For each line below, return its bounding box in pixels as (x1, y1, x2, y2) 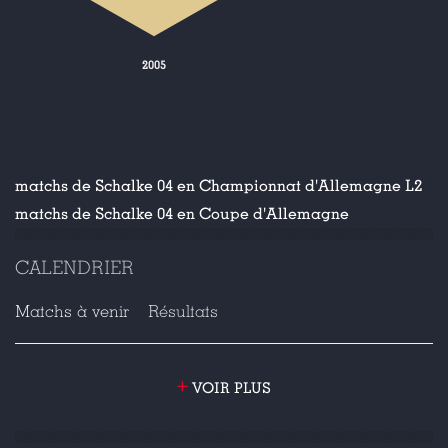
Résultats (148, 301, 218, 322)
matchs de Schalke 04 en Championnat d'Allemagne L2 (15, 176, 422, 196)
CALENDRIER (15, 256, 134, 279)
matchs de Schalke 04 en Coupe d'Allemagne (15, 204, 349, 224)
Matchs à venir (15, 301, 129, 322)
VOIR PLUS (188, 379, 271, 397)
